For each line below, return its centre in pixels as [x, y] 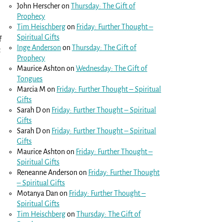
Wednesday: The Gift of [112, 68]
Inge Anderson [39, 47]
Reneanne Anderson [47, 172]
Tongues [30, 79]
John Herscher [39, 6]
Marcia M [31, 89]
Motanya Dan [38, 193]
